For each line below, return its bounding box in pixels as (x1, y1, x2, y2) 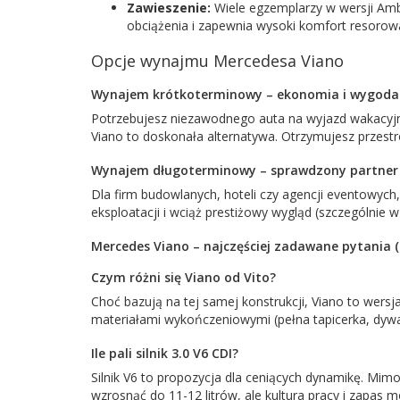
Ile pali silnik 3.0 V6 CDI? (91, 344, 238, 362)
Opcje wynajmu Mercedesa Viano (91, 49, 344, 71)
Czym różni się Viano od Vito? (91, 268, 276, 286)
